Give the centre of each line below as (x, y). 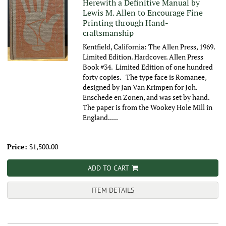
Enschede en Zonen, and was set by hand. (146, 97)
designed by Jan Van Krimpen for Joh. (140, 87)
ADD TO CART (108, 168)
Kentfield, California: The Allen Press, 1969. (149, 47)
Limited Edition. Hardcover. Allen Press (143, 57)
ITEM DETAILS (113, 190)
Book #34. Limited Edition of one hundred (148, 67)
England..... (101, 118)
